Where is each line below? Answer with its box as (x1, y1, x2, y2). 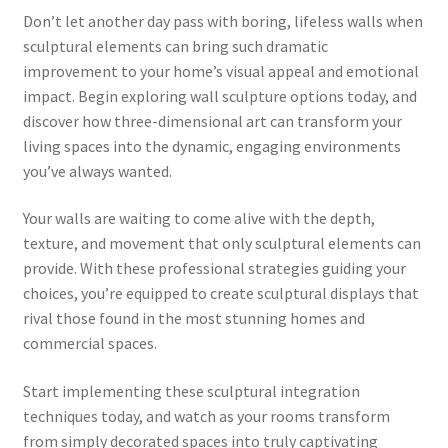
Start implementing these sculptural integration (22, 381, 360, 402)
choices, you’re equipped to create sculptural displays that (22, 283, 419, 304)
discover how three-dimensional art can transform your (22, 110, 402, 131)
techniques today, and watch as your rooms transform (22, 406, 390, 427)
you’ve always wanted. (22, 160, 172, 181)
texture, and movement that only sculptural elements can (22, 233, 421, 254)
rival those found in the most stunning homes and (22, 308, 365, 329)
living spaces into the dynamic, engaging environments (22, 135, 401, 156)
